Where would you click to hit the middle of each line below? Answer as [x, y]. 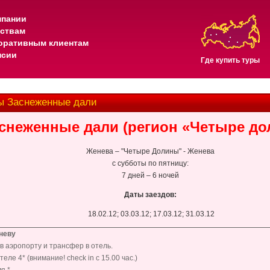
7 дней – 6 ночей [150, 175]
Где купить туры [230, 60]
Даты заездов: [150, 195]
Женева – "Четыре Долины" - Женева [150, 151]
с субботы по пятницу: [150, 163]
